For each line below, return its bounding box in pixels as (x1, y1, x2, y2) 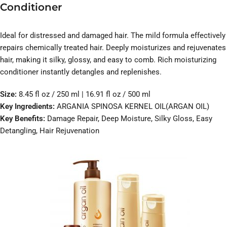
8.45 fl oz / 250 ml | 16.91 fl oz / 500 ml (19, 90, 150, 99)
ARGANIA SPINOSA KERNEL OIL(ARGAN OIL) (57, 102, 209, 111)
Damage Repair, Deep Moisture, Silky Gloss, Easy (45, 114, 212, 124)
